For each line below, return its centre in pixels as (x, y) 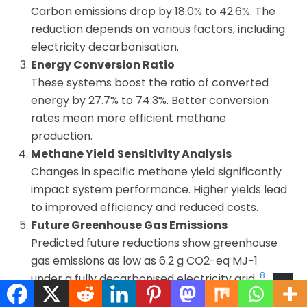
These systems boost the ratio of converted (150, 82)
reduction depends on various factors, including (158, 29)
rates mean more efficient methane (128, 118)
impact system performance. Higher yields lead (159, 189)
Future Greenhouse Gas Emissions (129, 225)
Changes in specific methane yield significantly (156, 171)
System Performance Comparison (130, 296)
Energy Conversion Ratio (103, 64)
